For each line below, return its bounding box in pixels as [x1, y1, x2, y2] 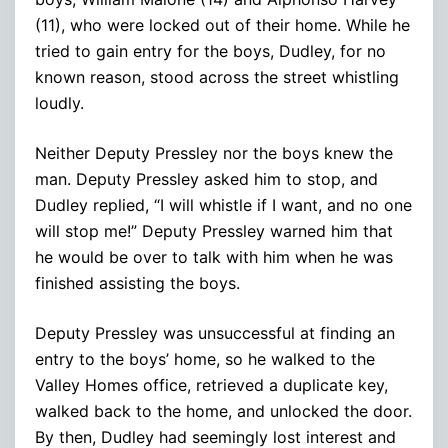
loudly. [35, 92, 84, 113]
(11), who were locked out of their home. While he [35, 14, 410, 35]
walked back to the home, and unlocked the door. [35, 400, 412, 421]
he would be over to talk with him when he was [35, 246, 393, 267]
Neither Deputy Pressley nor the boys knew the [35, 142, 393, 163]
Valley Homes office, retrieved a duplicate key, [35, 374, 388, 395]
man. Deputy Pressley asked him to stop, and [35, 168, 378, 189]
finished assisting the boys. [35, 272, 240, 293]
